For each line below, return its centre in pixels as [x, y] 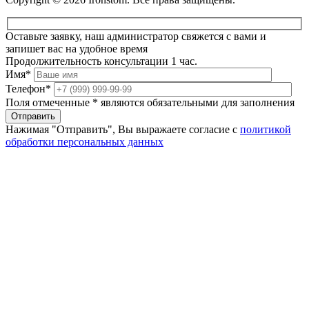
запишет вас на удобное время [77, 49]
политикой [266, 130]
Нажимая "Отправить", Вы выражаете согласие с [123, 130]
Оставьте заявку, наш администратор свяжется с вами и [136, 37]
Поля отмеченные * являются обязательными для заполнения [150, 103]
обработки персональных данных [84, 142]
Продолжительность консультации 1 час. [101, 61]
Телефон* [30, 89]
